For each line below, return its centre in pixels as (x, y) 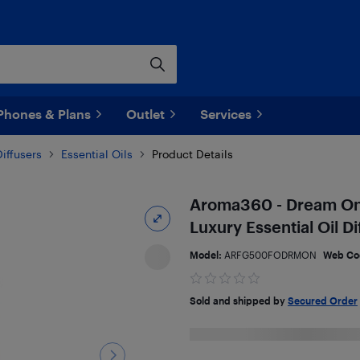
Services (226, 114)
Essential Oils (97, 154)
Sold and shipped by (238, 301)
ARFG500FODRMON (270, 255)
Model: (207, 255)
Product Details (192, 154)
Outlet (145, 114)
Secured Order (322, 301)
